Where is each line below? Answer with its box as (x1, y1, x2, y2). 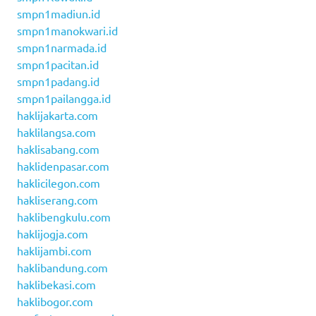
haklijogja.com (17, 226, 88, 241)
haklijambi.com (17, 243, 92, 257)
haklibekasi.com (17, 276, 96, 291)
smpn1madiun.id (17, 6, 100, 20)
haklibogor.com (17, 293, 93, 308)
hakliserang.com (17, 192, 98, 207)
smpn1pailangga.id (17, 90, 111, 105)
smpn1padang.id (17, 73, 99, 88)
